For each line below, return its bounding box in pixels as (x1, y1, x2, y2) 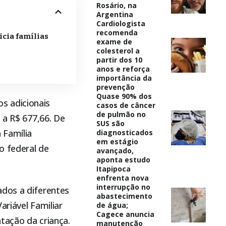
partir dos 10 (96, 54, 142, 65)
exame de (96, 36, 132, 46)
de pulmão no (96, 109, 146, 119)
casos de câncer (96, 100, 155, 110)
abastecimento (96, 191, 152, 201)
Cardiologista (96, 18, 145, 28)
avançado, (96, 145, 134, 155)
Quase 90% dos (96, 91, 152, 101)
